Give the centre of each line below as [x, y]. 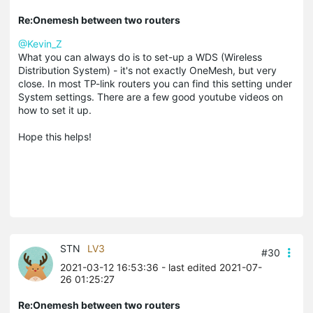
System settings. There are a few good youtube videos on [151, 97]
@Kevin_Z [40, 44]
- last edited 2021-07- [210, 268]
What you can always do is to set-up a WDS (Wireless [140, 57]
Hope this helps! [55, 137]
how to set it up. [56, 110]
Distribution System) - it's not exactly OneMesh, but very [147, 71]
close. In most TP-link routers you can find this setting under [155, 84]
